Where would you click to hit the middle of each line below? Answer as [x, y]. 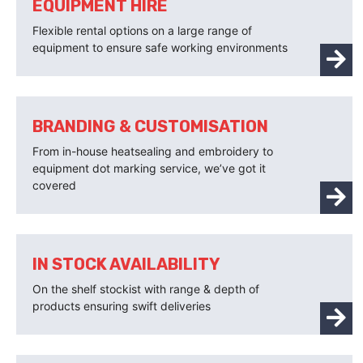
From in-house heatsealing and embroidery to [153, 152]
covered [54, 186]
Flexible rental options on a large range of [142, 31]
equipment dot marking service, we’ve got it [149, 169]
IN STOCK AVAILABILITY [126, 265]
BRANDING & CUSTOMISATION [150, 127]
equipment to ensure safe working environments [160, 48]
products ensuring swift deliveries [122, 306]
